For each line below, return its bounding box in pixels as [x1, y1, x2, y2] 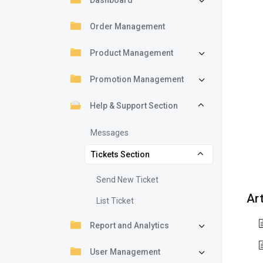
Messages [90, 128, 129, 137]
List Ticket [96, 196, 134, 205]
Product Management [90, 48, 173, 58]
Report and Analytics [90, 221, 169, 230]
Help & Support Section [90, 101, 178, 110]
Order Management [90, 22, 165, 31]
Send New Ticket [96, 175, 159, 184]
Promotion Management [90, 75, 184, 84]
